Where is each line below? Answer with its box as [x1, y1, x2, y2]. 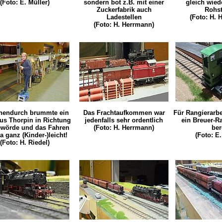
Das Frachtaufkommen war [83, 109, 165, 117]
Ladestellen [106, 13, 142, 21]
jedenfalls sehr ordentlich [85, 116, 163, 124]
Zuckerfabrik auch [96, 6, 152, 14]
